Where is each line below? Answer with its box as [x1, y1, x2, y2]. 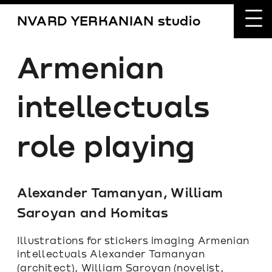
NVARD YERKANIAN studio [16, 12, 202, 29]
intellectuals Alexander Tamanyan [17, 247, 205, 259]
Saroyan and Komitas [17, 204, 168, 220]
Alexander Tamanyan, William [17, 183, 223, 200]
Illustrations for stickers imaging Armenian [17, 234, 250, 246]
